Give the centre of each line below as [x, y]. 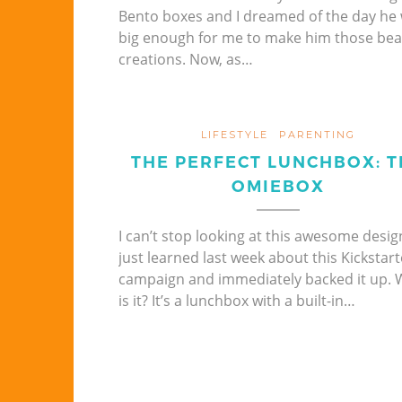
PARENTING [317, 134]
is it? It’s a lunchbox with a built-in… [237, 300]
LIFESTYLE [234, 134]
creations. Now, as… [186, 59]
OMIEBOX [278, 186]
